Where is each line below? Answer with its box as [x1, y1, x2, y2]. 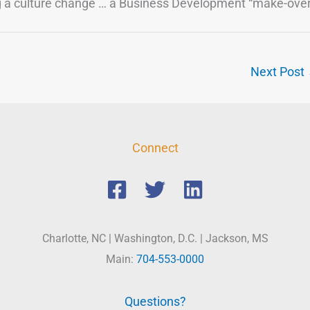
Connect [131, 140, 179, 156]
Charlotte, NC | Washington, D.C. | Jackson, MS [42, 232, 268, 246]
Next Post [250, 64, 307, 80]
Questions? [124, 293, 186, 309]
